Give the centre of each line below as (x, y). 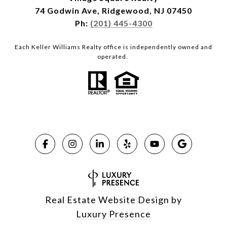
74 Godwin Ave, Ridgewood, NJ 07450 (113, 11)
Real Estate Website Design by (113, 200)
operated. (113, 57)
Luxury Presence (113, 214)
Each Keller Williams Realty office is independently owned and (113, 47)
